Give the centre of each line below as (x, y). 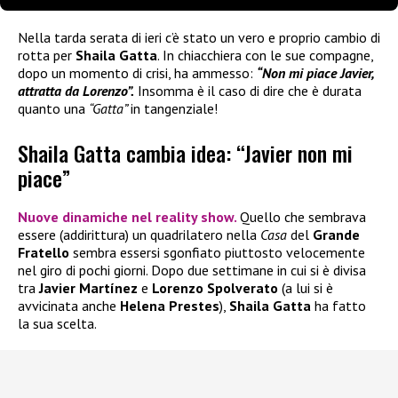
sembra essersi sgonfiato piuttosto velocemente (217, 253)
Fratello (44, 253)
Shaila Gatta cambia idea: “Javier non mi (185, 153)
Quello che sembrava (303, 217)
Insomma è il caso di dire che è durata (248, 90)
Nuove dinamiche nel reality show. (129, 217)
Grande (336, 235)
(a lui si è (307, 288)
